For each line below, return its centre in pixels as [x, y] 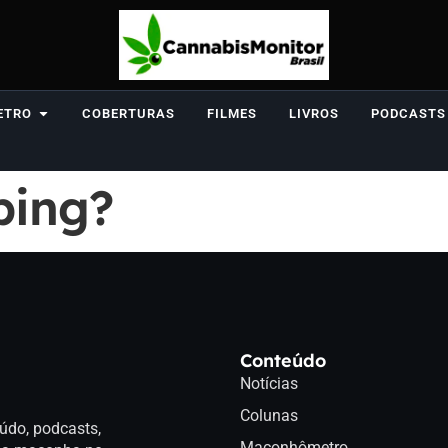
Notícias [269, 383]
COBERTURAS [128, 113]
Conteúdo [283, 360]
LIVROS [314, 113]
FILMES [232, 113]
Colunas [269, 415]
